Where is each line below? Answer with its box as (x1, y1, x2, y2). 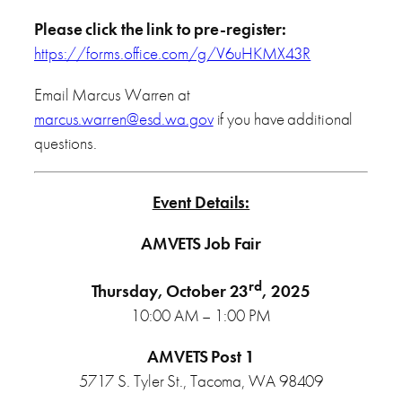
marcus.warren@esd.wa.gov (34, 108, 214, 131)
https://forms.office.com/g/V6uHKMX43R (34, 41, 311, 65)
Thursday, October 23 (92, 279, 249, 302)
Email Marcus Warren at (34, 83, 190, 107)
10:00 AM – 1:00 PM (131, 303, 271, 327)
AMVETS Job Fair (140, 232, 262, 256)
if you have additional (213, 108, 354, 131)
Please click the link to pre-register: (34, 17, 287, 40)
